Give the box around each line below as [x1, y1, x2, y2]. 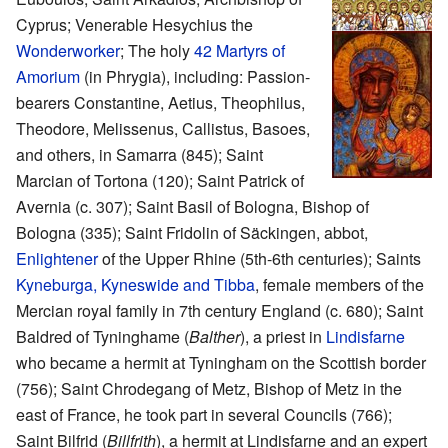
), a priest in [240, 324, 326, 348]
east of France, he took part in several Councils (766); [16, 402, 392, 426]
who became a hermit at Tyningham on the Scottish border [16, 350, 426, 374]
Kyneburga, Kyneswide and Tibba [16, 272, 255, 296]
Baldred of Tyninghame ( [16, 324, 189, 348]
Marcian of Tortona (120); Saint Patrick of [16, 168, 304, 192]
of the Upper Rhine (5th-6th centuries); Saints [98, 246, 421, 270]
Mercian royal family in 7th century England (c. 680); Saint [16, 298, 423, 322]
